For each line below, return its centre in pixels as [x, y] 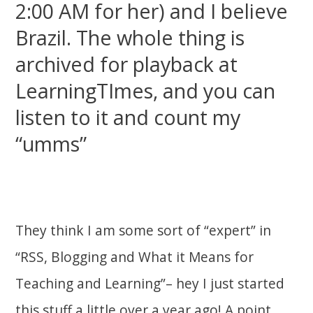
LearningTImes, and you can [146, 90]
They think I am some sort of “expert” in [144, 231]
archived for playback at [127, 64]
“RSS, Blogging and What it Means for [135, 257]
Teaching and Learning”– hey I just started [150, 284]
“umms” [51, 144]
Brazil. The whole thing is [130, 37]
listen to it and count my [128, 117]
